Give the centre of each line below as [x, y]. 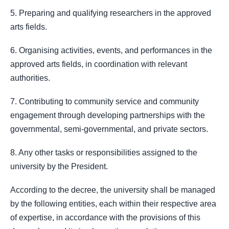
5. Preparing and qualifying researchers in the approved [111, 13]
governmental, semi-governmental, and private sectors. [109, 129]
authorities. [30, 78]
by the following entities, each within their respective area [113, 204]
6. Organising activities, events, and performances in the [111, 50]
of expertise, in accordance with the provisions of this [105, 218]
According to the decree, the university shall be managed [113, 190]
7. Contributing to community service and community [105, 101]
